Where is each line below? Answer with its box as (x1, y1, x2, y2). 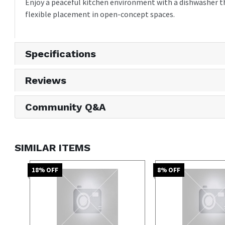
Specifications (25, 47, 96, 60)
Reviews (25, 74, 67, 86)
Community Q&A (25, 100, 106, 113)
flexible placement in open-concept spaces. (25, 9, 175, 19)
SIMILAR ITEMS (15, 141, 91, 154)
